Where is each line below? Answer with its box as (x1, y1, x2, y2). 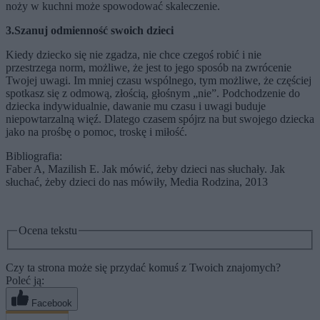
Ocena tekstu (19, 224, 77, 237)
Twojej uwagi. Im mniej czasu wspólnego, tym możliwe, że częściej (6, 74, 311, 87)
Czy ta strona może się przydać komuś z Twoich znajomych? (6, 261, 281, 274)
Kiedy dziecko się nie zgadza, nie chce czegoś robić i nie (6, 49, 261, 61)
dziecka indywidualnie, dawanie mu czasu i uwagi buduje (6, 100, 266, 113)
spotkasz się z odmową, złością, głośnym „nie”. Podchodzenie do (6, 87, 300, 100)
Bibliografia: (6, 150, 62, 163)
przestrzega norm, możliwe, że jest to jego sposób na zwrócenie (6, 61, 291, 74)
